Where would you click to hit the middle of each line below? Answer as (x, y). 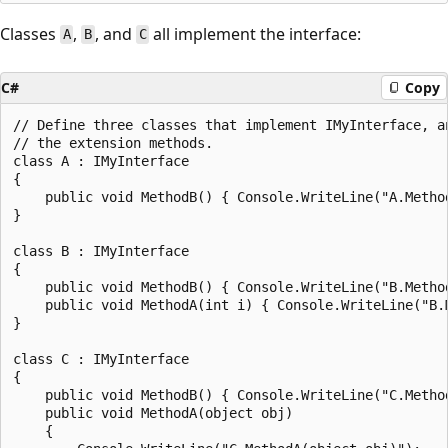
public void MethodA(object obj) (153, 412)
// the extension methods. (113, 142)
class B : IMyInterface (101, 250)
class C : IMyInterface (101, 358)
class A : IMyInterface (101, 160)
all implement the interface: (255, 33)
